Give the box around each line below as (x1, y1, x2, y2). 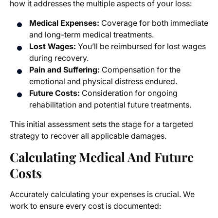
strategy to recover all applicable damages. (10, 131, 166, 141)
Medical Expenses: (29, 18, 99, 28)
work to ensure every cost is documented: (10, 201, 161, 211)
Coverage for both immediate (99, 18, 208, 28)
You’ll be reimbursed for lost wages (76, 41, 206, 52)
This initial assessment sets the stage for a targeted (10, 119, 193, 129)
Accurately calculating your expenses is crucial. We (10, 189, 195, 200)
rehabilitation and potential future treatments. (29, 100, 191, 110)
